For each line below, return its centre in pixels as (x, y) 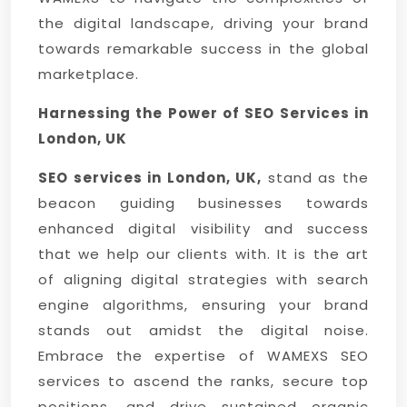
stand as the (316, 178)
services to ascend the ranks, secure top (203, 381)
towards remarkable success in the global (203, 49)
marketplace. (89, 74)
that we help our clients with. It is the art (203, 254)
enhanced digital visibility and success (203, 228)
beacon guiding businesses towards (203, 203)
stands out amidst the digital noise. (203, 330)
